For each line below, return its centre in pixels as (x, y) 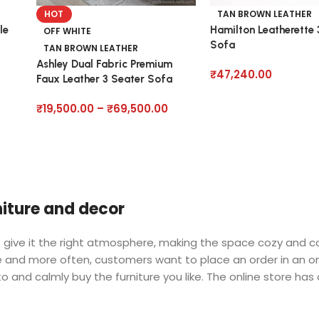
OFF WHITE (67, 31)
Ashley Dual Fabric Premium (104, 64)
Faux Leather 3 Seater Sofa (104, 79)
